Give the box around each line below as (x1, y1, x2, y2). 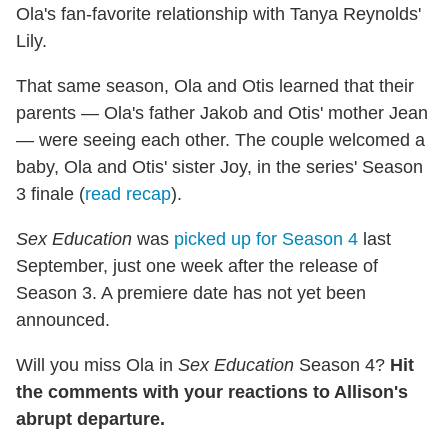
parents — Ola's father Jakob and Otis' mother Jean (16, 103, 428, 124)
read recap (85, 184, 171, 205)
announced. (16, 310, 110, 331)
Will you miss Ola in (16, 355, 178, 376)
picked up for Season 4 (174, 229, 358, 250)
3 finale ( (16, 184, 85, 205)
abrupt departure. (16, 409, 165, 430)
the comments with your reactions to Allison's (16, 382, 408, 403)
